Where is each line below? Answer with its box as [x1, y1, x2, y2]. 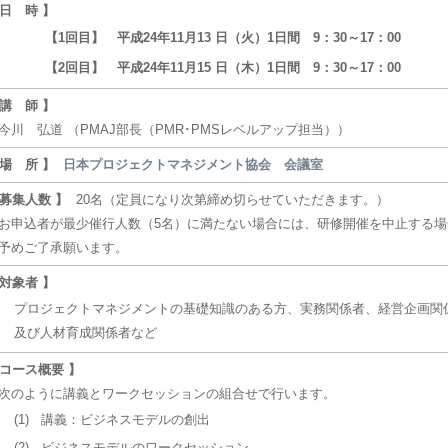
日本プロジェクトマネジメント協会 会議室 [63, 157, 323, 172]
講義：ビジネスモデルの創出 [41, 412, 210, 427]
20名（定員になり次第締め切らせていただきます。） [76, 192, 389, 207]
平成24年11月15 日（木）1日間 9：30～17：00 [116, 60, 401, 75]
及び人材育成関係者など [14, 325, 157, 340]
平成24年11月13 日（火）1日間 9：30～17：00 [116, 30, 401, 45]
